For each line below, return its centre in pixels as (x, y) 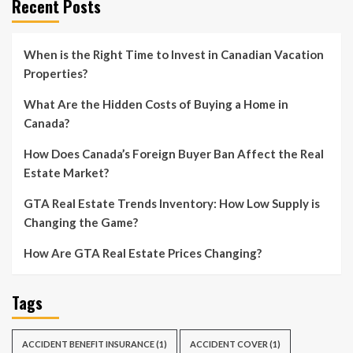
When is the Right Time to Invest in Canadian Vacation (174, 54)
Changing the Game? (82, 222)
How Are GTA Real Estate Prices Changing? (144, 253)
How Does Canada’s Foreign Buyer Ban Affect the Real (174, 153)
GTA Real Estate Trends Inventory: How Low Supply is (172, 203)
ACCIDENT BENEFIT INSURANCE (88, 344)
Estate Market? (67, 172)
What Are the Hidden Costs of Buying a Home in (156, 104)
